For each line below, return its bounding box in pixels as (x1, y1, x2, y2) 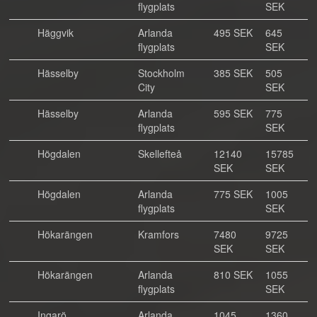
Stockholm (138, 66, 185, 80)
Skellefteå (138, 146, 182, 161)
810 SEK (214, 267, 253, 282)
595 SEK (214, 106, 253, 120)
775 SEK (214, 187, 253, 201)
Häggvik (38, 25, 74, 40)
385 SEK (214, 66, 253, 80)
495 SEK (214, 25, 253, 40)
